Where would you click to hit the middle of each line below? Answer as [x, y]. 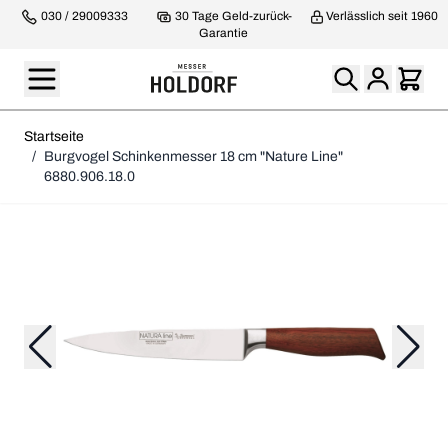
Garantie [224, 32]
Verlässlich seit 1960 [381, 16]
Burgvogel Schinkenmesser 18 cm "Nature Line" [193, 156]
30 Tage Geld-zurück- [232, 16]
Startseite [54, 136]
